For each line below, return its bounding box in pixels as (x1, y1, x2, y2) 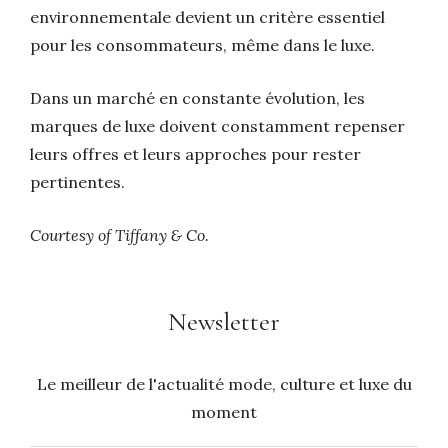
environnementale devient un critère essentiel (30, 7, 385, 28)
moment (191, 402, 257, 423)
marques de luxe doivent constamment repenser (30, 116, 405, 137)
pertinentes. (30, 172, 125, 193)
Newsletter (168, 306, 280, 338)
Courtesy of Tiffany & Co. (30, 225, 209, 246)
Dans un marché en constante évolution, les (30, 88, 365, 109)
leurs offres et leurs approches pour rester (30, 144, 361, 165)
